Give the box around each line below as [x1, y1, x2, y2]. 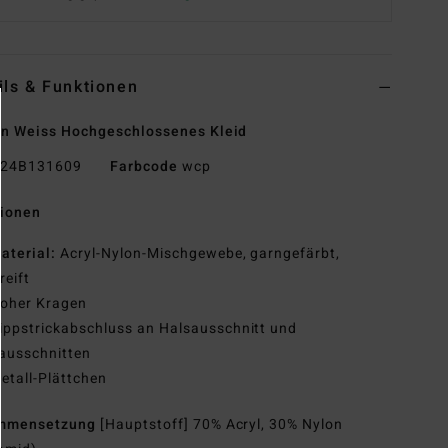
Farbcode [109, 156, 178, 178]
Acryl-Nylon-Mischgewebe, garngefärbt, [60, 243, 341, 265]
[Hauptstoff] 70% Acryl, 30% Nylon [99, 414, 344, 436]
